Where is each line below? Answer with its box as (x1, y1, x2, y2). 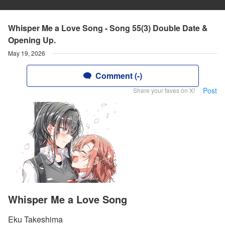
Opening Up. (8, 34, 56, 46)
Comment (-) (95, 70, 142, 81)
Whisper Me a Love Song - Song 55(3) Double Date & (8, 22, 208, 34)
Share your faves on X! (133, 86, 195, 94)
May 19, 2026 (8, 49, 45, 57)
